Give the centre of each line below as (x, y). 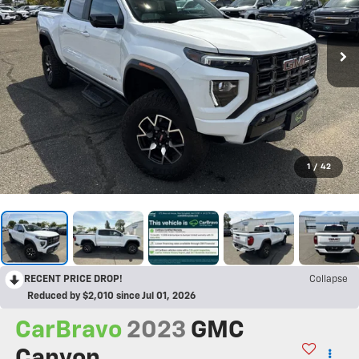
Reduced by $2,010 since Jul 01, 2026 (111, 296)
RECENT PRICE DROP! (73, 279)
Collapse (329, 279)
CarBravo (68, 331)
